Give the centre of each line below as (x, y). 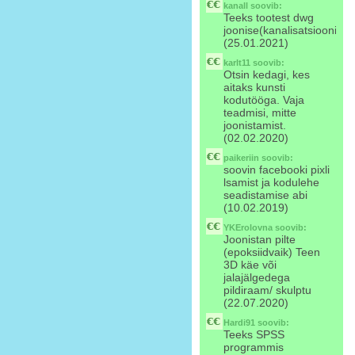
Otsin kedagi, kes (267, 74)
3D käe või (250, 265)
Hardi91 (239, 323)
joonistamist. (255, 125)
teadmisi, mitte (260, 113)
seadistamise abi (265, 195)
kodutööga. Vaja (264, 100)
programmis (254, 347)
